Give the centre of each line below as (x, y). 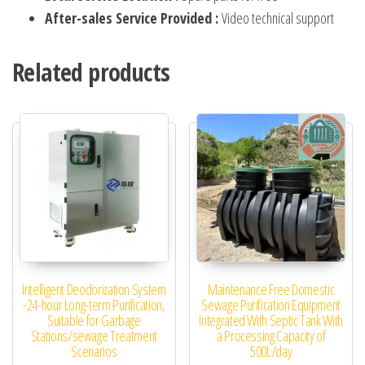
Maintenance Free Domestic (271, 289)
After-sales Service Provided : (133, 18)
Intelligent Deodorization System (94, 289)
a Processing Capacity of (271, 335)
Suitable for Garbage (94, 320)
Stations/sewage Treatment (94, 335)
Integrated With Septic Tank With (271, 320)
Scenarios (94, 351)
